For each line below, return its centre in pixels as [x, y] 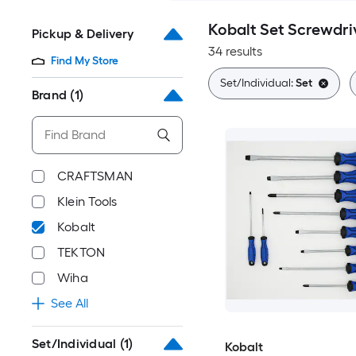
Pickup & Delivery [83, 34]
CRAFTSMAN [95, 176]
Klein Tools [87, 201]
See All [70, 303]
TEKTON [81, 252]
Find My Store [85, 61]
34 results [235, 51]
